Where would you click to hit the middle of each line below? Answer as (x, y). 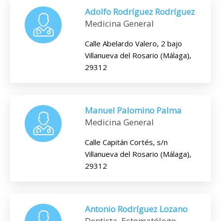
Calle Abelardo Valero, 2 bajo (133, 43)
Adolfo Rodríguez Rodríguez (140, 12)
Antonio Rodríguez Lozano (136, 209)
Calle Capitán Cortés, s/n (126, 142)
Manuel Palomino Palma (133, 110)
